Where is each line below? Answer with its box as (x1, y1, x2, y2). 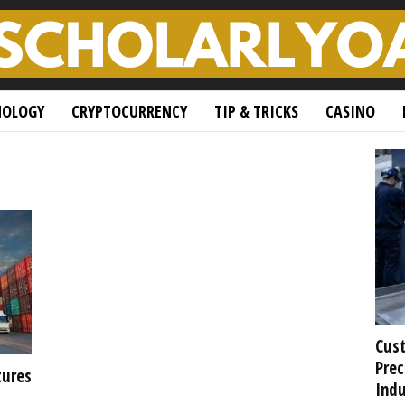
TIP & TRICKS (213, 100, 298, 122)
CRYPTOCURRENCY (71, 100, 187, 122)
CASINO (325, 100, 375, 122)
